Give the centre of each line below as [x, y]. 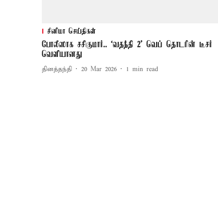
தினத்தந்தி [57, 69]
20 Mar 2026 [99, 69]
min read [145, 69]
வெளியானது [62, 55]
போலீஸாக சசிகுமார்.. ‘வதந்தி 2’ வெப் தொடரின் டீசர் [127, 45]
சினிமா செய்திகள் [72, 32]
